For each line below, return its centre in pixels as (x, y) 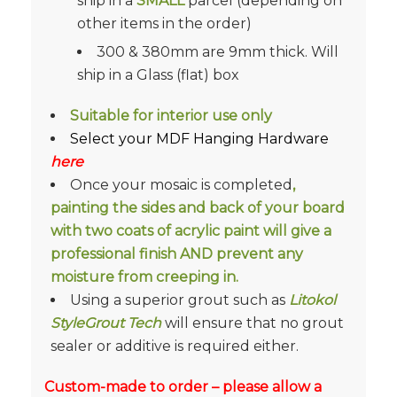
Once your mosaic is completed (181, 184)
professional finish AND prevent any (176, 253)
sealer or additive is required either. (174, 346)
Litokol (312, 300)
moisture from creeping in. (144, 276)
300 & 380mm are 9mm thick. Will (217, 51)
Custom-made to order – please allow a (183, 386)
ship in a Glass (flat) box (158, 74)
